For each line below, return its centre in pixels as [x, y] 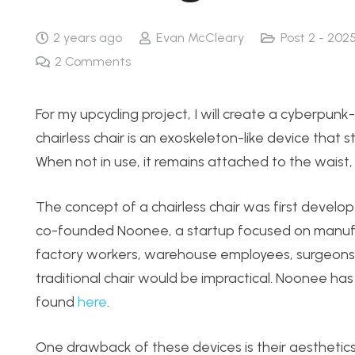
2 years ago [88, 38]
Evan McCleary [200, 38]
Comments [98, 61]
